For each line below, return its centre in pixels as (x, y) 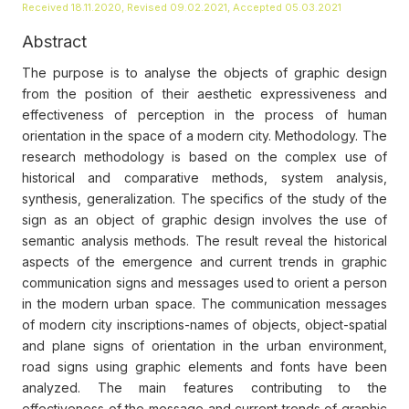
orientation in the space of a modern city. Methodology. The (204, 136)
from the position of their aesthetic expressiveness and (204, 94)
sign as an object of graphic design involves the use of (204, 220)
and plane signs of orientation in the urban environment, (204, 346)
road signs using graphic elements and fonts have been (204, 367)
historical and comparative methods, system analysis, (204, 178)
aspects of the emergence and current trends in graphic (204, 262)
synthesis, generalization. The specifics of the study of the (204, 199)
